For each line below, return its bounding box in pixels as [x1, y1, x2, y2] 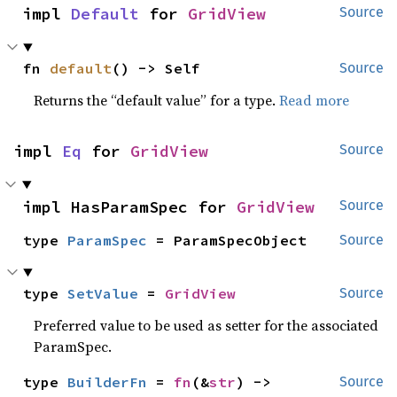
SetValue [67, 284, 139, 302]
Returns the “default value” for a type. [34, 90, 280, 110]
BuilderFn [67, 372, 148, 391]
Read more [279, 90, 350, 110]
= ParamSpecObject [147, 230, 307, 249]
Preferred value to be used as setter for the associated [34, 315, 379, 335]
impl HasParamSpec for [22, 196, 237, 217]
